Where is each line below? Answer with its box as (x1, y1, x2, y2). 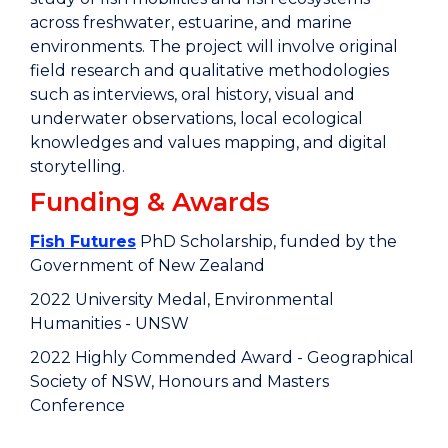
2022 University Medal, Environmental (30, 290, 334, 309)
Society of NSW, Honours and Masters (30, 372, 329, 391)
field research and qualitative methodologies (30, 61, 389, 80)
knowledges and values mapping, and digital (30, 133, 387, 152)
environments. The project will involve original (30, 37, 398, 56)
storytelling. (30, 157, 129, 176)
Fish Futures (30, 232, 136, 251)
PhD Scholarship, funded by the (136, 232, 397, 251)
